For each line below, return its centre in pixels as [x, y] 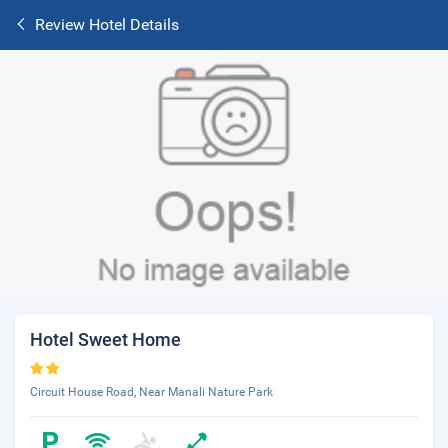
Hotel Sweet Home [105, 339]
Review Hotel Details [107, 24]
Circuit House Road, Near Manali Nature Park [151, 392]
